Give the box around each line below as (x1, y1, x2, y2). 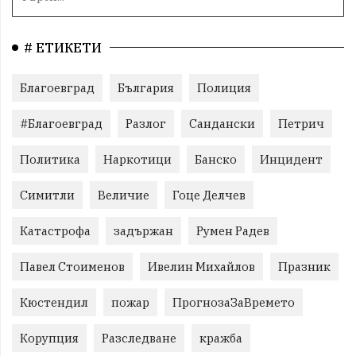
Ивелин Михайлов (148, 258, 255, 274)
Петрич (278, 115, 324, 131)
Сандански (189, 115, 255, 131)
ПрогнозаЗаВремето (172, 294, 295, 310)
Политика (20, 151, 80, 167)
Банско (195, 151, 237, 167)
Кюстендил (20, 294, 88, 310)
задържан (114, 222, 173, 238)
